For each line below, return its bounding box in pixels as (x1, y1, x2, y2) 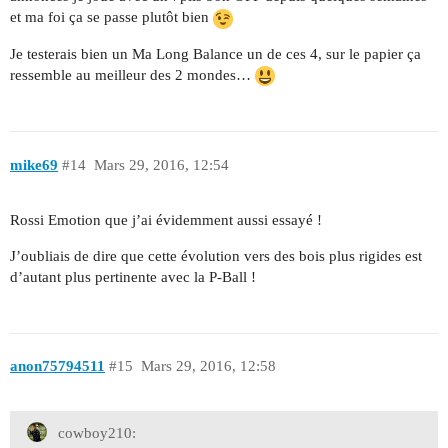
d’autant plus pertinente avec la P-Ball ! (10, 268, 256, 285)
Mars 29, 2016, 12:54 (93, 156, 229, 173)
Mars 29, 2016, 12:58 (140, 358, 276, 375)
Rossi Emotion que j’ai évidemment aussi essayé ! (10, 211, 322, 228)
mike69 (10, 156, 58, 173)
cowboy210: (54, 424, 136, 441)
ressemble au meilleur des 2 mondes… (10, 66, 255, 83)
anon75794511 (10, 358, 105, 375)
